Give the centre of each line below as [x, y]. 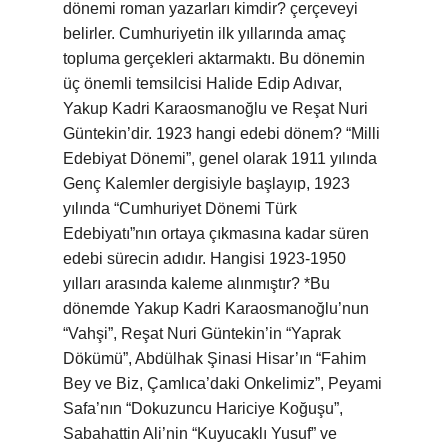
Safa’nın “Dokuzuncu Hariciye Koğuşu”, [203, 408]
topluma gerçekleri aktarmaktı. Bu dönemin [214, 58]
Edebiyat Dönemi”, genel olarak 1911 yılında [220, 158]
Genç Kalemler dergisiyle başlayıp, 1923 [206, 183]
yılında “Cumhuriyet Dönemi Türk [180, 208]
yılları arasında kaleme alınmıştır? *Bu [196, 283]
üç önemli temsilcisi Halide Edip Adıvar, [202, 83]
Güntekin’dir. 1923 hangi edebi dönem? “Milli [221, 133]
